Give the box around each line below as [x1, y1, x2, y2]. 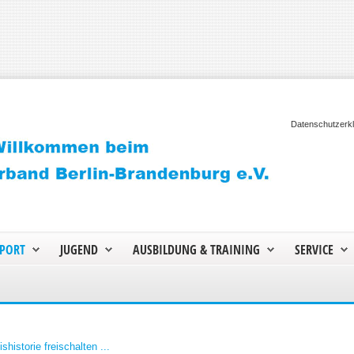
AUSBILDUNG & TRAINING [133, 241, 260, 258]
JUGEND [60, 241, 98, 258]
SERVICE [295, 241, 333, 258]
